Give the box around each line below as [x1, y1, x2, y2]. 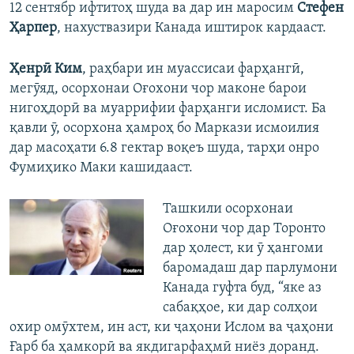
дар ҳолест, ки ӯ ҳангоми [162, 241, 323, 257]
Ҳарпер [9, 21, 57, 36]
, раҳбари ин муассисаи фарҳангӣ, [82, 62, 304, 77]
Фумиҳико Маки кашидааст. [9, 160, 193, 176]
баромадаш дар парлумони [162, 261, 337, 277]
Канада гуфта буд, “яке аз [162, 281, 322, 296]
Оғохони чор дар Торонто [162, 221, 326, 237]
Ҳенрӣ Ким [9, 62, 82, 77]
